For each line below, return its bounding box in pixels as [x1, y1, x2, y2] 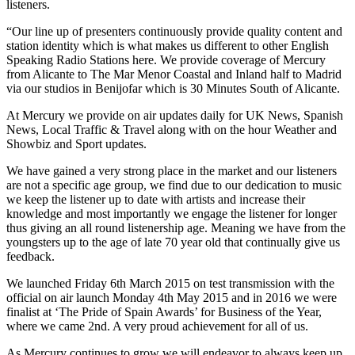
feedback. [6, 249, 55, 263]
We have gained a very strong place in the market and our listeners [6, 163, 337, 177]
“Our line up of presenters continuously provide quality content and [6, 24, 342, 38]
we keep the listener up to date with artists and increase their [6, 192, 305, 206]
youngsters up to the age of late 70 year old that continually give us [6, 235, 340, 249]
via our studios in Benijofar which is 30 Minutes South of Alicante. [6, 81, 340, 95]
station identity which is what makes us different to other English [6, 38, 329, 52]
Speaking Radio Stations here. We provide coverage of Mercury [6, 52, 326, 67]
